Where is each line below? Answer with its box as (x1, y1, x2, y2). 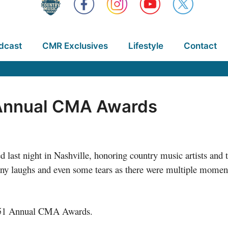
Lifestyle (128, 41, 163, 51)
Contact (183, 41, 217, 51)
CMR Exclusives (42, 41, 108, 51)
